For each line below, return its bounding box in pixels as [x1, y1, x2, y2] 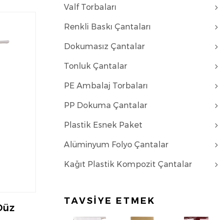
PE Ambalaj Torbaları [63, 81, 148, 90]
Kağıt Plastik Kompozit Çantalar [63, 160, 192, 169]
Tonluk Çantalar [63, 61, 127, 71]
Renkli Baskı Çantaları [63, 22, 151, 31]
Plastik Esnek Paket [63, 120, 142, 130]
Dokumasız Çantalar [63, 42, 145, 51]
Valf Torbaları [63, 2, 116, 12]
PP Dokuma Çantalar [63, 101, 147, 110]
